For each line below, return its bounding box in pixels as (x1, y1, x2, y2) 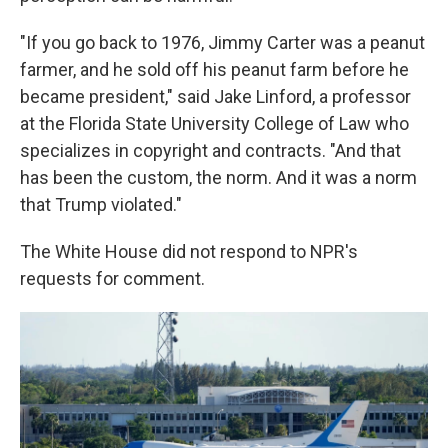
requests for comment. (20, 268, 205, 289)
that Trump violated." (20, 194, 182, 215)
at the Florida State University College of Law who (20, 113, 409, 134)
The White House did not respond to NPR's (20, 241, 358, 262)
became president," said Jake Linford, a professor (20, 86, 411, 107)
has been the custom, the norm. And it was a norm (20, 167, 417, 188)
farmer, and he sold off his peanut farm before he (20, 59, 409, 80)
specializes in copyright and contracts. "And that (20, 140, 401, 161)
